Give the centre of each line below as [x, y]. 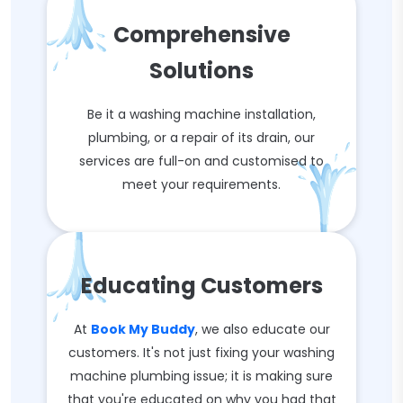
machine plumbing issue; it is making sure [201, 376]
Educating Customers [201, 286]
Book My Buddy [143, 329]
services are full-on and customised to [201, 161]
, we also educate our [262, 329]
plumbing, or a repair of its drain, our [201, 138]
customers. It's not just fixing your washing [201, 353]
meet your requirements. [201, 184]
